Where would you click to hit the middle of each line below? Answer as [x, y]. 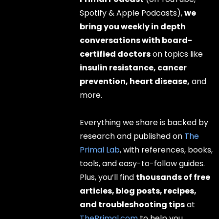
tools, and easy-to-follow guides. [142, 163]
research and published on [132, 136]
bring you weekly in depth [133, 26]
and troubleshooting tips [132, 204]
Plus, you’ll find [108, 177]
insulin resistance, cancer [133, 67]
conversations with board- [136, 40]
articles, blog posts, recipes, [138, 191]
